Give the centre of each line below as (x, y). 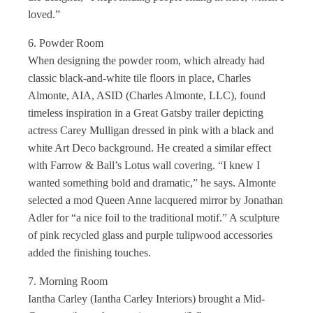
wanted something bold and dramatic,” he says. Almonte (152, 183)
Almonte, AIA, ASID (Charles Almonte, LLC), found (147, 95)
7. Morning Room (68, 281)
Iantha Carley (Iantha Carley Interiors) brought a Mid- (146, 299)
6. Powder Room (66, 43)
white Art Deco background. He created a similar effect (150, 148)
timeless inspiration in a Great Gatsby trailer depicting (146, 113)
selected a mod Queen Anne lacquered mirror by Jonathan (155, 200)
